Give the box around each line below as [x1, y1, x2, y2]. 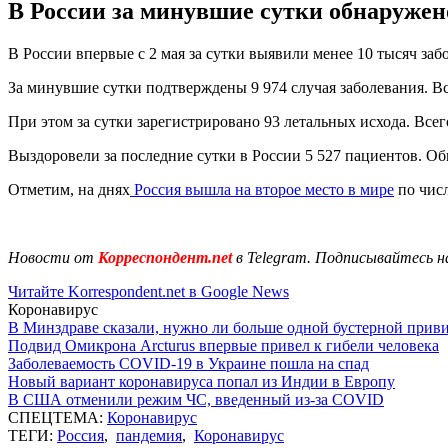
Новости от [8, 248, 94, 266]
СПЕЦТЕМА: [8, 408, 107, 426]
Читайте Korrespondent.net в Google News [8, 282, 289, 300]
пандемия [116, 426, 182, 444]
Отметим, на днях [8, 180, 130, 198]
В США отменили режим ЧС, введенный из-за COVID [8, 390, 384, 408]
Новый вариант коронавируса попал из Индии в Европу [8, 372, 395, 390]
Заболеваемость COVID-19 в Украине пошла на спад [8, 354, 369, 372]
